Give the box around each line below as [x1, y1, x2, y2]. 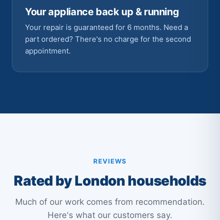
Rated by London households [14, 172, 206, 189]
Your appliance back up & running [25, 6, 179, 18]
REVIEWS [93, 157, 127, 165]
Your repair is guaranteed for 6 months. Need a [25, 23, 188, 32]
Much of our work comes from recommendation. [15, 197, 205, 207]
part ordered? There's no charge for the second [25, 34, 191, 44]
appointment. [25, 46, 71, 55]
